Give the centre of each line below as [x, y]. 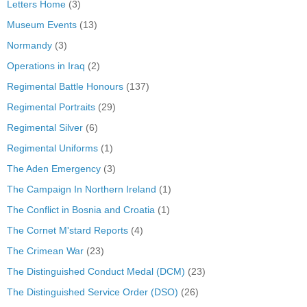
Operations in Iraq [46, 65]
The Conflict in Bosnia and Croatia [81, 209]
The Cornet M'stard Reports [67, 230]
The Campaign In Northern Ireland [82, 189]
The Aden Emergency [54, 168]
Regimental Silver [45, 127]
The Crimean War [45, 250]
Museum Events [42, 24]
